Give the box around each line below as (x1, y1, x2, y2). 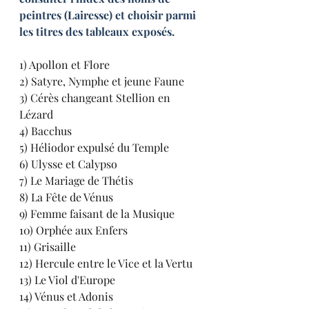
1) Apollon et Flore (19, 57, 110, 72)
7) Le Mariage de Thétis (19, 173, 133, 188)
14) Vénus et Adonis (19, 289, 113, 303)
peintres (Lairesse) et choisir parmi (19, 8, 199, 22)
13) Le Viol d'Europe (19, 272, 115, 287)
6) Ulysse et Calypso (19, 157, 117, 171)
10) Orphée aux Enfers (19, 223, 128, 237)
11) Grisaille (19, 239, 76, 254)
